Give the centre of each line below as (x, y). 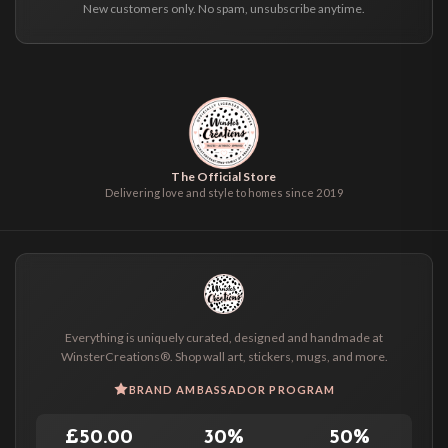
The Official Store (224, 176)
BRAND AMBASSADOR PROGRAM (232, 389)
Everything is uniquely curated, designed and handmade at (224, 337)
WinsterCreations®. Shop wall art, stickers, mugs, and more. (224, 356)
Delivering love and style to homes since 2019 (224, 192)
